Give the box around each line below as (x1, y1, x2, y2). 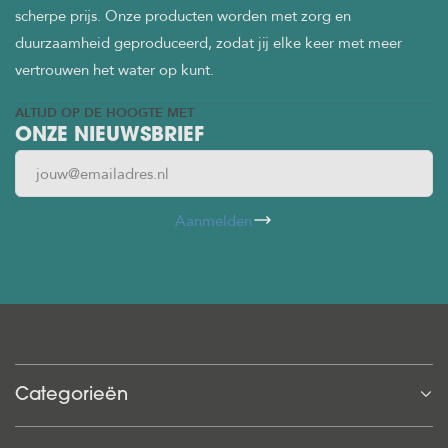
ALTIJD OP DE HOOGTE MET (15, 101, 194, 123)
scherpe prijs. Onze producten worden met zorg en (15, 3, 351, 27)
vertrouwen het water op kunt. (15, 57, 214, 81)
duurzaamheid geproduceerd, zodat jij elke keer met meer (15, 30, 402, 54)
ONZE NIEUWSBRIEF (15, 125, 204, 146)
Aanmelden (175, 208, 252, 232)
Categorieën (15, 385, 128, 405)
